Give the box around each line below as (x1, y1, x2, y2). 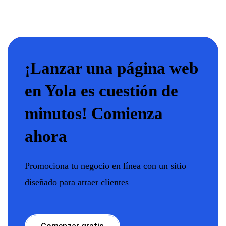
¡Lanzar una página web (25, 59, 198, 77)
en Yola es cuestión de (25, 81, 178, 100)
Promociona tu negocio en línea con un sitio (25, 160, 186, 171)
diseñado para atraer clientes (25, 177, 129, 187)
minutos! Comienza (25, 104, 163, 123)
